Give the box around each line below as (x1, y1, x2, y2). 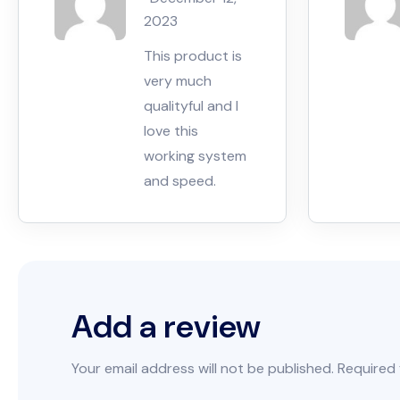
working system (144, 146, 246, 165)
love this (144, 121, 198, 140)
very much (144, 71, 212, 90)
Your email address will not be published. (71, 358, 334, 378)
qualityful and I (144, 96, 238, 115)
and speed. (144, 171, 216, 190)
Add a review (71, 304, 261, 347)
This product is (144, 46, 242, 65)
